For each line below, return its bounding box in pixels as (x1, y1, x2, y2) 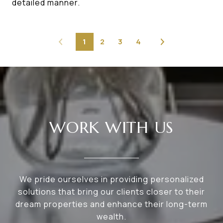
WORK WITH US (49, 117, 174, 137)
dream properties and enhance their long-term (15, 199, 208, 210)
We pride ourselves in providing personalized (19, 174, 204, 185)
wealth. (97, 211, 126, 222)
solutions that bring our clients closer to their (18, 186, 205, 197)
